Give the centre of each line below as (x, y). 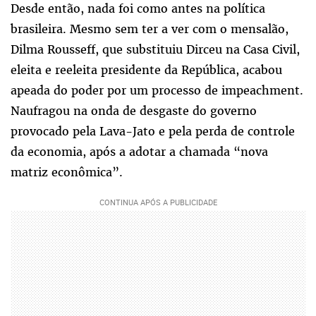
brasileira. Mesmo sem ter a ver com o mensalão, (150, 29)
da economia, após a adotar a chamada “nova (139, 152)
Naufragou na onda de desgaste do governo (134, 111)
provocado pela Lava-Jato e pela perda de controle (153, 132)
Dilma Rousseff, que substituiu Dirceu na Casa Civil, (155, 50)
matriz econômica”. (67, 172)
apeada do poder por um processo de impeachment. (157, 91)
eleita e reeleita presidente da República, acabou (146, 70)
